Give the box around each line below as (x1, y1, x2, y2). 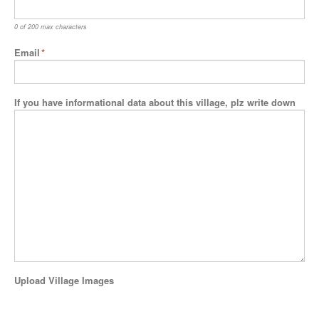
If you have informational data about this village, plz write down (14, 95, 296, 109)
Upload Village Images (14, 273, 114, 287)
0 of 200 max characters (14, 22, 87, 31)
